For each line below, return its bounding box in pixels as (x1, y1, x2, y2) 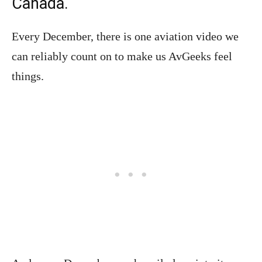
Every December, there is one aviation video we (12, 29, 239, 43)
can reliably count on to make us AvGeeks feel (12, 49, 232, 63)
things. (12, 69, 44, 82)
